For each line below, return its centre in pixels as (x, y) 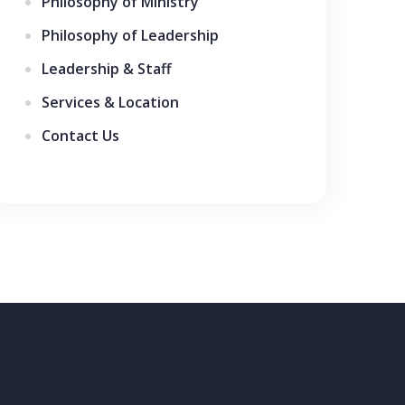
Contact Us (80, 136)
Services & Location (110, 102)
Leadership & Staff (107, 69)
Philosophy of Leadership (130, 35)
